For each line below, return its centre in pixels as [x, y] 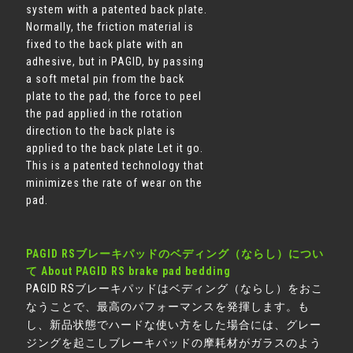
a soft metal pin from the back [106, 79]
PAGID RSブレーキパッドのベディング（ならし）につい [175, 254]
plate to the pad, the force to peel [114, 96]
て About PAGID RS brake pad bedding [129, 271]
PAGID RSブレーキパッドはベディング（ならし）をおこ [175, 289]
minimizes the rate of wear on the [115, 183]
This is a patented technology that [115, 165]
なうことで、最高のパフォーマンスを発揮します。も [168, 307]
